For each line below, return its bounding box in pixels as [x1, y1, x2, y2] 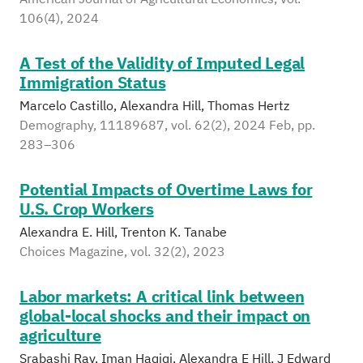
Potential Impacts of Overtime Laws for [19, 178, 313, 200]
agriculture [19, 324, 101, 346]
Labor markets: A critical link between [19, 285, 305, 307]
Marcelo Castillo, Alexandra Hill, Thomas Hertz [19, 97, 289, 113]
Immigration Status [19, 71, 166, 93]
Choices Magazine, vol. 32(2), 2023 [19, 243, 225, 259]
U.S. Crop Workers [19, 198, 154, 220]
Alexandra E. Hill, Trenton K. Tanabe [19, 224, 227, 240]
